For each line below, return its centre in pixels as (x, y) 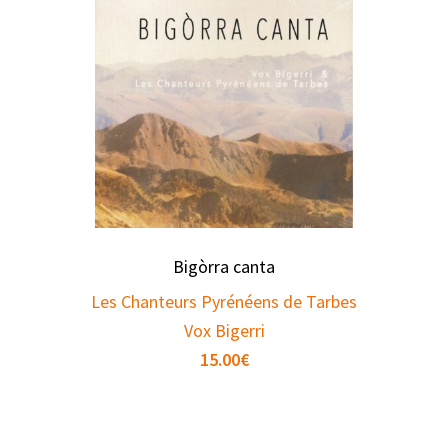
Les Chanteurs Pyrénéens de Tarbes (224, 302)
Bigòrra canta (224, 267)
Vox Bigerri (224, 331)
